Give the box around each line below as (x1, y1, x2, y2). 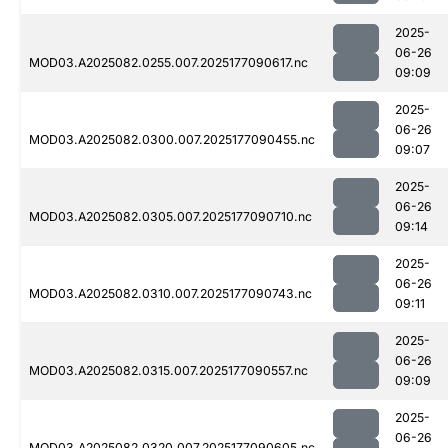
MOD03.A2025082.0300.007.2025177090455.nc (29, 132, 315, 148)
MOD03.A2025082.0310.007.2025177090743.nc (29, 286, 312, 302)
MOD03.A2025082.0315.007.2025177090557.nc (29, 363, 308, 379)
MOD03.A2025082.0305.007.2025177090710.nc (29, 209, 312, 225)
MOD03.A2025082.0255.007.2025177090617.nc (29, 55, 308, 71)
